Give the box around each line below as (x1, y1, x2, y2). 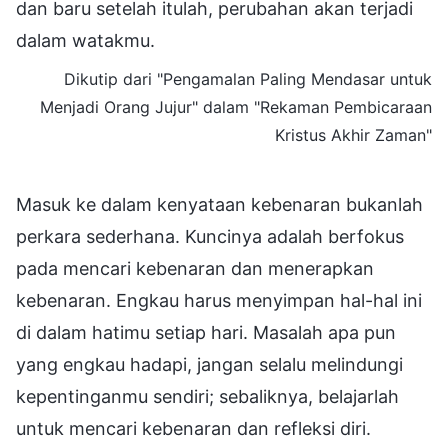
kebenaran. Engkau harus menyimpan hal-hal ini (16, 289, 422, 311)
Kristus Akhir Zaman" (275, 124, 432, 145)
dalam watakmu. (16, 29, 155, 51)
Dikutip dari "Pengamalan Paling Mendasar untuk (64, 68, 432, 89)
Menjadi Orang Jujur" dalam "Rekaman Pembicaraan (40, 96, 432, 117)
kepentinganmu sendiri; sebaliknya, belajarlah (16, 385, 399, 407)
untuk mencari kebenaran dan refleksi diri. (16, 417, 371, 439)
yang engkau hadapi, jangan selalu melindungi (16, 353, 403, 375)
